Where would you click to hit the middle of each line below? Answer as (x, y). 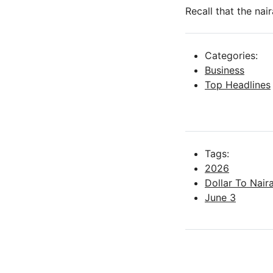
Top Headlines (238, 85)
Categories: (231, 56)
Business (225, 70)
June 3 (220, 198)
